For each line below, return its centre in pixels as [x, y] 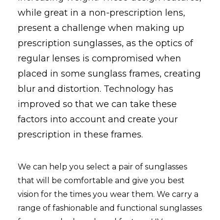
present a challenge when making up [101, 28]
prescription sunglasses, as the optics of [105, 43]
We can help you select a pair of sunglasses [102, 167]
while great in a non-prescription [91, 13]
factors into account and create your [98, 119]
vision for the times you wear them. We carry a [108, 194]
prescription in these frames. [80, 135]
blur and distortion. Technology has [96, 89]
